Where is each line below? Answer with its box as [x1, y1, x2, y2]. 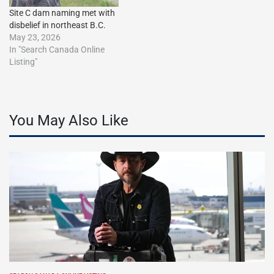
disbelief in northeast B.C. [9, 20, 106, 30]
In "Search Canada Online [9, 44, 105, 54]
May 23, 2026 [9, 32, 61, 42]
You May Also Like [9, 111, 128, 129]
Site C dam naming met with [9, 7, 115, 18]
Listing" [9, 56, 37, 67]
